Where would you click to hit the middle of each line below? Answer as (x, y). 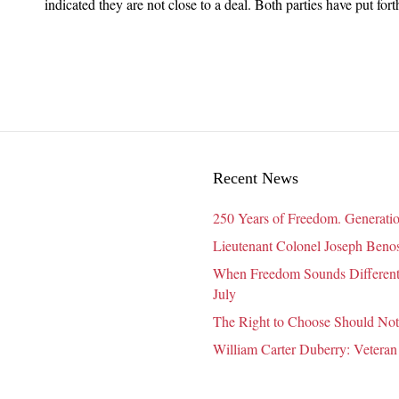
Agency (160, 165)
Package (162, 42)
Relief (155, 22)
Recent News (256, 179)
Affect (156, 83)
